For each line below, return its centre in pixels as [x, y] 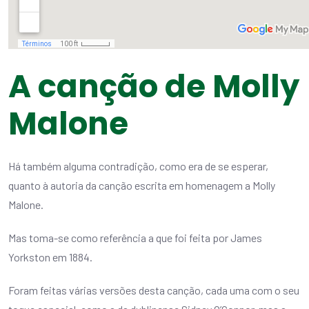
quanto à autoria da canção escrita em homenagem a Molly [142, 186]
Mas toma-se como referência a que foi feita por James [135, 238]
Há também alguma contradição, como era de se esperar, [138, 166]
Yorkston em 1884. [50, 257]
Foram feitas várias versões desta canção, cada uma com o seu [154, 290]
